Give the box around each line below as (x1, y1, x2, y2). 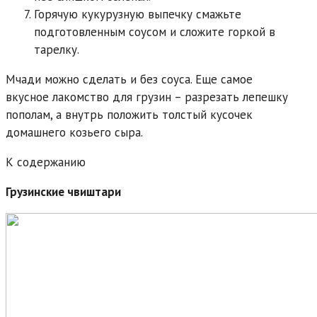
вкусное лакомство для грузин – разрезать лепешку (6, 88, 288, 105)
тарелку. (34, 41, 79, 57)
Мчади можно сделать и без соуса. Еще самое (6, 71, 253, 87)
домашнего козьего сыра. (6, 124, 143, 140)
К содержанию (6, 154, 86, 170)
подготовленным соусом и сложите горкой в (34, 23, 275, 40)
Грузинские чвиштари (6, 183, 121, 200)
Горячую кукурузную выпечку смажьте (34, 6, 241, 22)
